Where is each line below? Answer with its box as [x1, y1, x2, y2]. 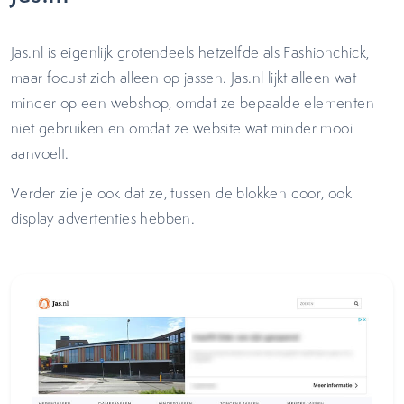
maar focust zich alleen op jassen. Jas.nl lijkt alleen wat [11, 68, 357, 87]
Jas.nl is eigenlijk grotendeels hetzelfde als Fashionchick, [11, 42, 370, 62]
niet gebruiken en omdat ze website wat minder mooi [11, 118, 353, 138]
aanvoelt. [11, 143, 74, 163]
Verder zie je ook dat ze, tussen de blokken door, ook [11, 183, 353, 203]
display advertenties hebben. [11, 208, 203, 228]
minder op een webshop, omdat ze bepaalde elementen [11, 93, 374, 113]
